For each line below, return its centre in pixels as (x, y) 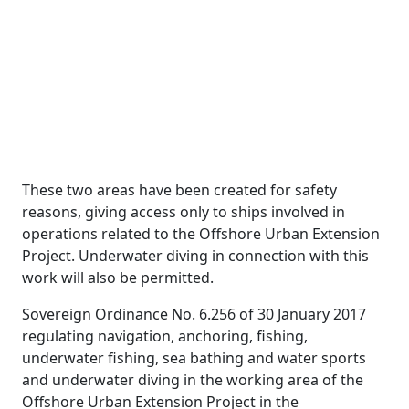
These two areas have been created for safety (179, 190)
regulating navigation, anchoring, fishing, (165, 336)
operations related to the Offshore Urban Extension (201, 234)
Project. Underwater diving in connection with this (195, 256)
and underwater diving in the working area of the (193, 380)
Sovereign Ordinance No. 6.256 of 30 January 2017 (194, 314)
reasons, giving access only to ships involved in (184, 212)
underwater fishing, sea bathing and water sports (194, 358)
